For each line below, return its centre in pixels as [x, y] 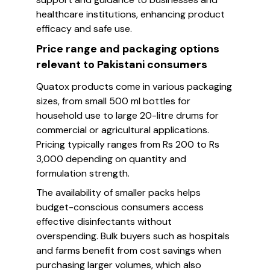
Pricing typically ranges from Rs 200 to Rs [128, 144]
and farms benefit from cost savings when [129, 250]
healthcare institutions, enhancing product [130, 14]
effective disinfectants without [104, 221]
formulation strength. [83, 173]
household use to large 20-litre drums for [127, 115]
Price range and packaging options [128, 49]
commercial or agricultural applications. [123, 130]
